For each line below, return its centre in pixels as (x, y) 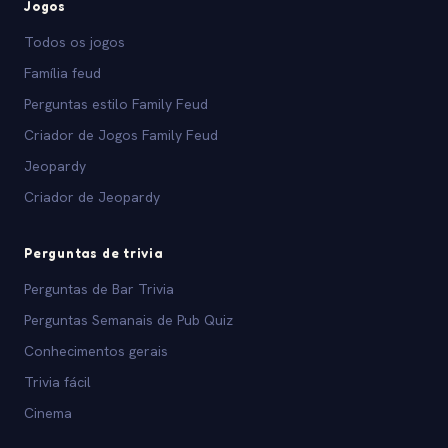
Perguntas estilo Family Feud (116, 104)
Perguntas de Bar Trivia (99, 289)
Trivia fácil (57, 382)
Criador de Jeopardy (92, 197)
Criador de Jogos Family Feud (121, 135)
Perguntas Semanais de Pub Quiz (128, 320)
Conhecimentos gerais (96, 351)
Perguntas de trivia (93, 253)
